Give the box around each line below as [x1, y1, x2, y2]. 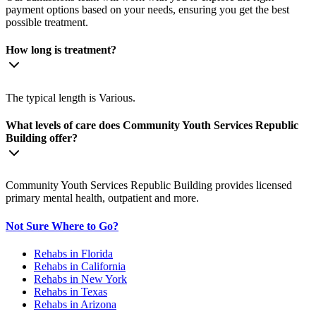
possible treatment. [6, 16, 88, 29]
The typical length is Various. [6, 91, 135, 104]
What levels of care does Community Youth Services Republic [6, 119, 298, 131]
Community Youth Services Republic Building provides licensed [6, 179, 292, 192]
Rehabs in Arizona [34, 298, 116, 310]
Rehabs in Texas [34, 285, 107, 298]
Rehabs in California [34, 260, 126, 272]
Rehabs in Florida [34, 247, 113, 260]
